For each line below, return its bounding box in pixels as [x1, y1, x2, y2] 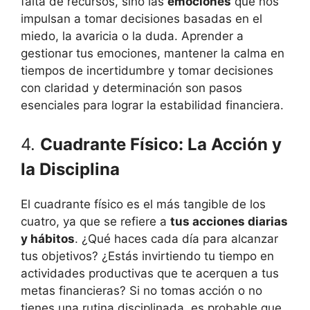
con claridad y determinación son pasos [21, 81, 242, 95]
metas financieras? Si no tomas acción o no [21, 283, 262, 298]
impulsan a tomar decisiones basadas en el [21, 12, 262, 26]
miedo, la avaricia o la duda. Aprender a [21, 29, 244, 44]
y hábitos [21, 231, 75, 246]
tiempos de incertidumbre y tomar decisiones [21, 64, 273, 78]
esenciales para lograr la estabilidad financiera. [21, 98, 284, 113]
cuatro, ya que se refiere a [21, 214, 170, 228]
